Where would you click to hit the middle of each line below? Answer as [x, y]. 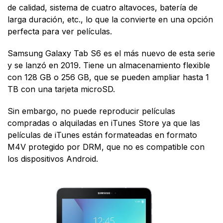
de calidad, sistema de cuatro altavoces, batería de [103, 7]
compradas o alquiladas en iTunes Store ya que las [104, 123]
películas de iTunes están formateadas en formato [102, 135]
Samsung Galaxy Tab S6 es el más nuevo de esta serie [111, 53]
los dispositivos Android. [53, 159]
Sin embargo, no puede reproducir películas [91, 111]
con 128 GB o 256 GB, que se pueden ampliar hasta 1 [108, 77]
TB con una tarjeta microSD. [61, 89]
